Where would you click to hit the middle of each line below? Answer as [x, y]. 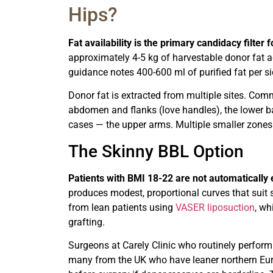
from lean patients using [122, 207]
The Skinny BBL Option [156, 151]
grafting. [87, 222]
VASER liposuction [215, 207]
